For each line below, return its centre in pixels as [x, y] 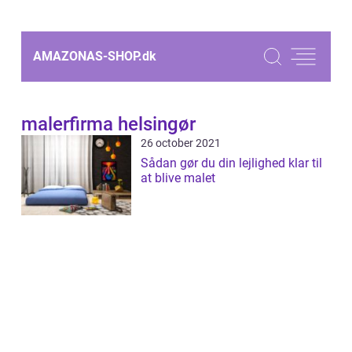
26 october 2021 [181, 143]
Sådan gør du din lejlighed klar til [231, 163]
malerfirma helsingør [108, 124]
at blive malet [178, 178]
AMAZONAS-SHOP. [88, 56]
